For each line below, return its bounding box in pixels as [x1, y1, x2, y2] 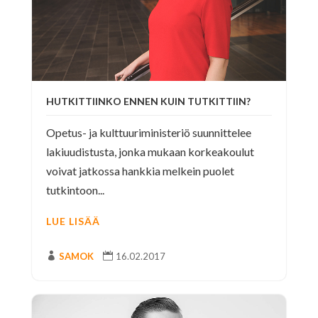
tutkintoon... [45, 183, 104, 197]
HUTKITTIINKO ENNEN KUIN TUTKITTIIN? [45, 95, 251, 108]
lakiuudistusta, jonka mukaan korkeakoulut [45, 145, 254, 159]
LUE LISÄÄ [45, 215, 100, 228]
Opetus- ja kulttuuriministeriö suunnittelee [45, 126, 251, 140]
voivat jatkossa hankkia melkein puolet [45, 164, 234, 178]
